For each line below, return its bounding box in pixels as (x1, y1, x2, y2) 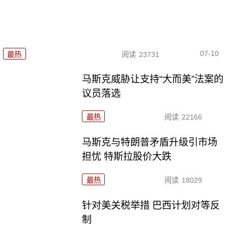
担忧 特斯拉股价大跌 (82, 151, 172, 162)
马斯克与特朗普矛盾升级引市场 (82, 137, 218, 148)
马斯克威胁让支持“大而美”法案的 (82, 74, 224, 85)
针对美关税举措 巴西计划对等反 (82, 200, 220, 211)
